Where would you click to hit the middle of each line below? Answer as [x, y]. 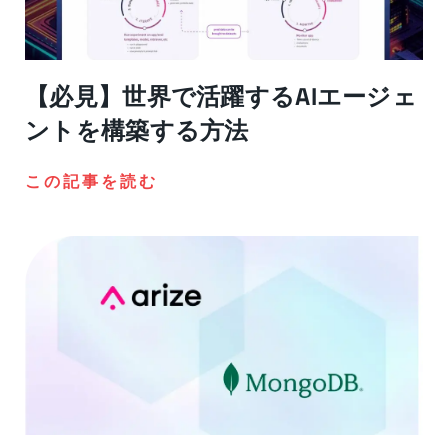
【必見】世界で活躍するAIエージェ [221, 96]
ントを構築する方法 [137, 130]
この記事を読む [91, 181]
